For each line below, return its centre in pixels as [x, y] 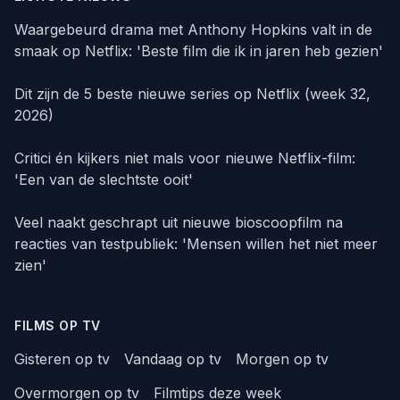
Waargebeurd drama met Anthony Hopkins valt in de [193, 30]
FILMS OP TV [58, 326]
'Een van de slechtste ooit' [104, 180]
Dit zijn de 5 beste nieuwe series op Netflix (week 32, [192, 94]
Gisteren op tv [62, 359]
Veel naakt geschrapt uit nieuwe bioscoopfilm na [179, 223]
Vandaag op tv [173, 359]
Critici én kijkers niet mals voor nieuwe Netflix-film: [185, 158]
